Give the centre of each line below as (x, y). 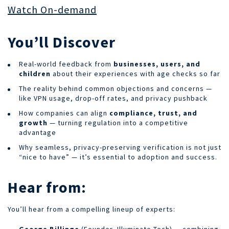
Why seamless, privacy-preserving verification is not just (120, 147)
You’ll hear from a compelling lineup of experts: (91, 209)
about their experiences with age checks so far (135, 73)
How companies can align (64, 113)
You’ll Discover (62, 42)
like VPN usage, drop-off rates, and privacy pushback (113, 98)
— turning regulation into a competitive (118, 122)
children (35, 73)
